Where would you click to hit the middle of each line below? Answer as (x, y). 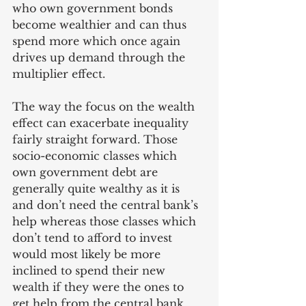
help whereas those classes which (106, 221)
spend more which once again (98, 41)
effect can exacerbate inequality (102, 123)
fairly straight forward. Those (97, 139)
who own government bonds (94, 8)
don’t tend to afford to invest (94, 238)
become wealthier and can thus (101, 25)
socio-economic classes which (96, 156)
